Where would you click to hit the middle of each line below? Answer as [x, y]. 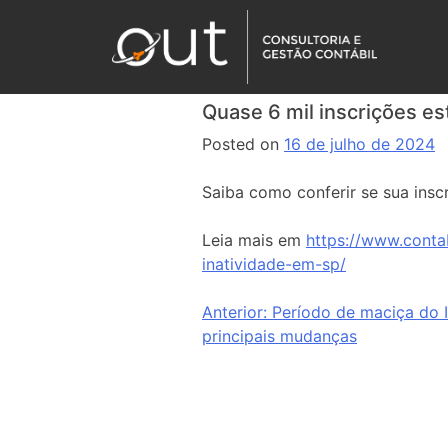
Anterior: [234, 312]
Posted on [243, 144]
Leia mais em [254, 240]
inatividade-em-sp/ [274, 264]
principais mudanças [279, 336]
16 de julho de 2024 [359, 144]
